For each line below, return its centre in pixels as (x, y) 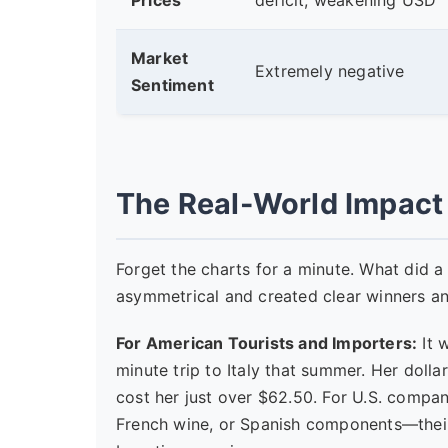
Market (160, 58)
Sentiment (172, 85)
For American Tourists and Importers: (267, 343)
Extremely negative (330, 71)
